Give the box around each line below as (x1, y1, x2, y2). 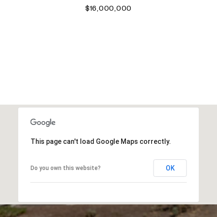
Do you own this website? (30, 164, 101, 171)
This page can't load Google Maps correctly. (30, 137, 171, 145)
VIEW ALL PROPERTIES (60, 67, 157, 76)
